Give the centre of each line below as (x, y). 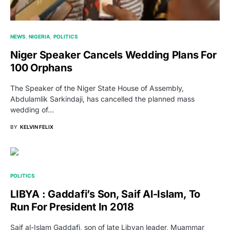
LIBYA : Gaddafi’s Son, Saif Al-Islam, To (105, 194)
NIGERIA (40, 36)
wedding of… (32, 109)
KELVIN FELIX (37, 127)
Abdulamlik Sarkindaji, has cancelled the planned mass (102, 99)
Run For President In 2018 (72, 207)
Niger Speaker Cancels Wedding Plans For (113, 55)
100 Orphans (41, 68)
